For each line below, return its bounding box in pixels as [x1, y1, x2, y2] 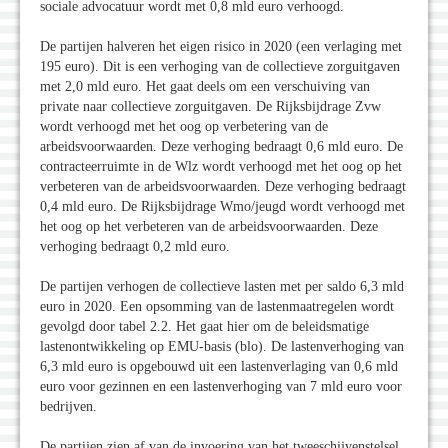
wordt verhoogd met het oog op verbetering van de [40, 119, 328, 135]
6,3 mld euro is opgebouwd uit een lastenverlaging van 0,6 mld [40, 359, 398, 375]
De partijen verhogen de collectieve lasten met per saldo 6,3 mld [40, 279, 404, 295]
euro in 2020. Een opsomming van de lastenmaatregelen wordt [40, 299, 394, 315]
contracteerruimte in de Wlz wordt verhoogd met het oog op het [40, 159, 402, 175]
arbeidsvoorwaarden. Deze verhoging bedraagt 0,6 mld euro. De [40, 139, 403, 155]
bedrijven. [40, 399, 97, 415]
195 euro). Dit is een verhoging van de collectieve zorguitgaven [40, 59, 400, 75]
